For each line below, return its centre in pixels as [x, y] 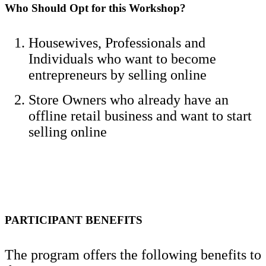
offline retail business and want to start [140, 115]
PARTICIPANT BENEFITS [74, 220]
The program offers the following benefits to [133, 254]
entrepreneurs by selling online [118, 75]
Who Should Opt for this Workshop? [95, 8]
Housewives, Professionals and [117, 42]
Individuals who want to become [122, 58]
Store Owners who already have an [129, 99]
